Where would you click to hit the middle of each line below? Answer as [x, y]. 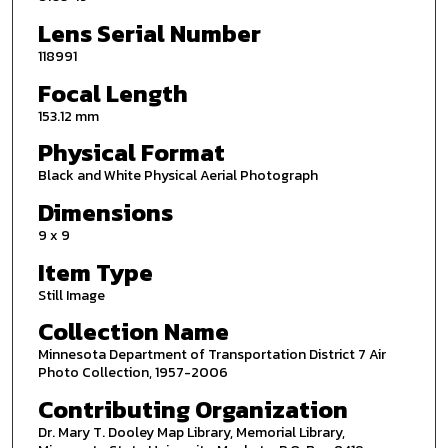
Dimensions [105, 212]
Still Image [71, 295]
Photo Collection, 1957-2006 [132, 373]
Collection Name [133, 332]
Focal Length [112, 93]
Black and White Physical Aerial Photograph [177, 176]
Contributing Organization [192, 409]
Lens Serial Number [149, 33]
